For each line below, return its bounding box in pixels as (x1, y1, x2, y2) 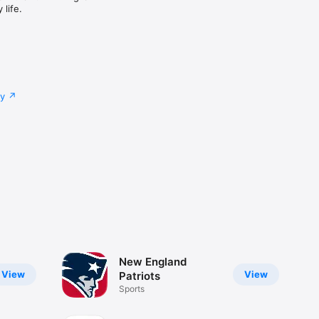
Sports (118, 283, 145, 295)
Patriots (118, 269, 160, 283)
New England (118, 255, 187, 269)
